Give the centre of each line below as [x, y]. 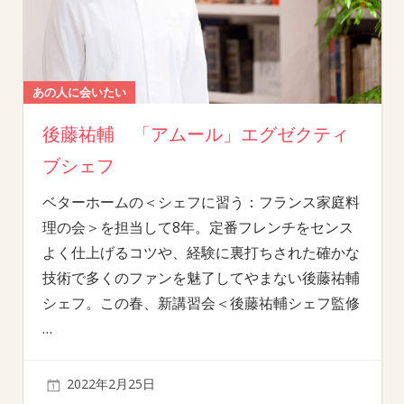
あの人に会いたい [79, 92]
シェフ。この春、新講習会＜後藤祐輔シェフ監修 [201, 303]
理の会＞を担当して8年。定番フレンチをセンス [197, 228]
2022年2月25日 [110, 384]
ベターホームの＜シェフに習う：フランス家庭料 [201, 202]
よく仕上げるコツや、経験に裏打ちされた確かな [201, 253]
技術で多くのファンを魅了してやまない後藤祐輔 [201, 278]
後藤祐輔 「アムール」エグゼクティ [195, 135]
